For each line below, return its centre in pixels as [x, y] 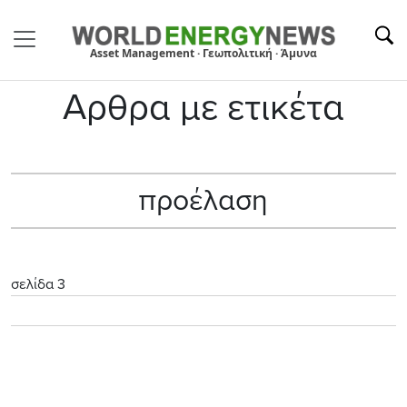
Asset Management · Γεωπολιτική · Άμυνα [203, 53]
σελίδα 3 [38, 284]
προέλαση [203, 200]
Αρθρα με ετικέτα [203, 107]
